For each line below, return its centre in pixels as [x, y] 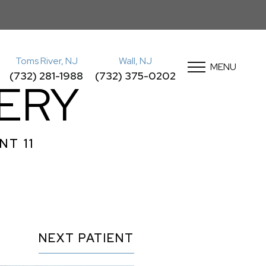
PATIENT [106, 238]
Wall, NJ [135, 61]
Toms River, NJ [46, 61]
